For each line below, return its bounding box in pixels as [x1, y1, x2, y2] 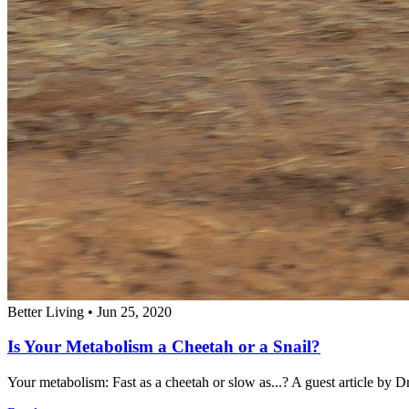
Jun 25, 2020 [97, 303, 172, 320]
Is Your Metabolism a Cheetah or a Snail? [7, 337, 320, 357]
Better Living [7, 303, 84, 320]
